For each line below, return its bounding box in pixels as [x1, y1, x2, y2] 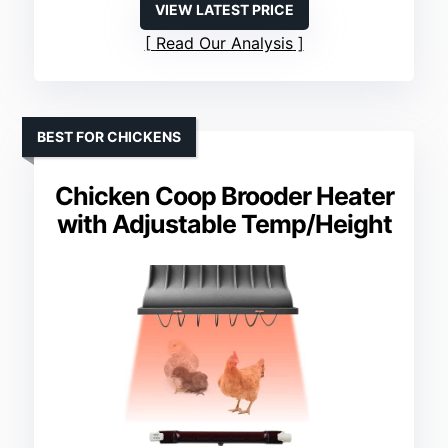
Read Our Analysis [155, 33, 293, 54]
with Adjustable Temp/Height [56, 209, 392, 240]
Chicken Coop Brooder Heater [54, 181, 394, 212]
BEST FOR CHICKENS [37, 128, 182, 146]
